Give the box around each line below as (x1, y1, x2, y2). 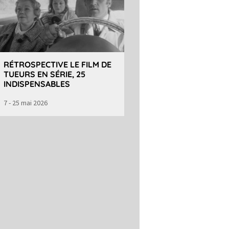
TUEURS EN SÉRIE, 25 (3, 68, 85, 79)
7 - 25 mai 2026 (3, 98, 48, 107)
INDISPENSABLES (3, 78, 70, 89)
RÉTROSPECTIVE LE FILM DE (3, 59, 111, 70)
